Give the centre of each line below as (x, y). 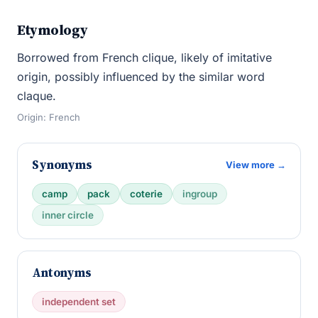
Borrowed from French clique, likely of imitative (144, 57)
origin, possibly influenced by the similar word (141, 77)
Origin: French (49, 117)
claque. (37, 96)
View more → (256, 165)
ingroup (200, 194)
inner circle (68, 215)
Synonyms (62, 165)
